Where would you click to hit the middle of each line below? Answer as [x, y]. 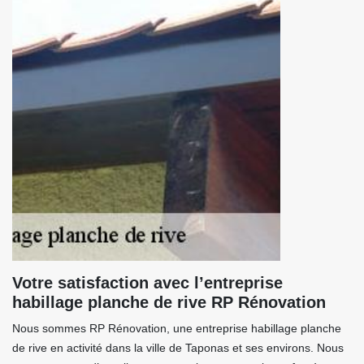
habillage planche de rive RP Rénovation [169, 302]
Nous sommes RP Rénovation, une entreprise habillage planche [177, 328]
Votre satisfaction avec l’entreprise [147, 283]
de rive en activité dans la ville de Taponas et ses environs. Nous [178, 348]
